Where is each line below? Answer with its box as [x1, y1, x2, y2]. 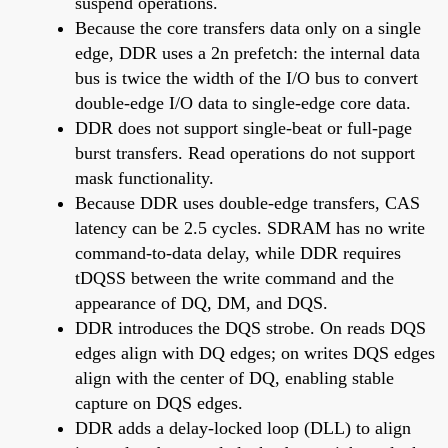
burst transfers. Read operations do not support [75, 142, 415, 163]
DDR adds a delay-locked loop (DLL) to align [75, 417, 411, 438]
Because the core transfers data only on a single [75, 17, 421, 38]
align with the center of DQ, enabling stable [75, 367, 394, 388]
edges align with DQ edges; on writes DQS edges [75, 342, 435, 363]
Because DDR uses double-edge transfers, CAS [75, 192, 420, 213]
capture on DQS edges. [75, 392, 243, 413]
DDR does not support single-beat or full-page [75, 117, 412, 138]
